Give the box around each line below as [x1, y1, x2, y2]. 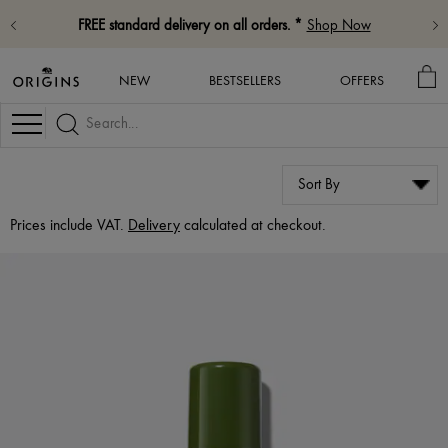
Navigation [21, 112, 102, 130]
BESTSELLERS [208, 72, 281, 88]
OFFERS [339, 72, 384, 88]
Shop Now [306, 17, 371, 34]
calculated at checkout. [180, 216, 326, 234]
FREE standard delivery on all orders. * [77, 17, 302, 34]
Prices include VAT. [10, 216, 128, 234]
